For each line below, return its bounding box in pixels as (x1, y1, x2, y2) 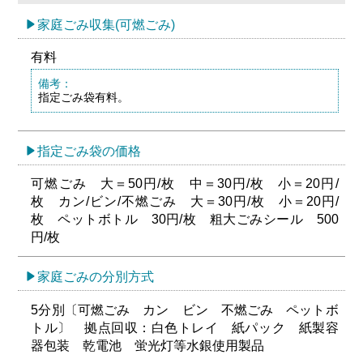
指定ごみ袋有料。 (37, 91, 129, 105)
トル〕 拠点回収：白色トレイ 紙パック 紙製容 (31, 320, 339, 335)
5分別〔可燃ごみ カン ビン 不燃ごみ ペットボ (31, 302, 339, 317)
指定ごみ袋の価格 (37, 144, 142, 159)
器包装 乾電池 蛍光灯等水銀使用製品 (31, 338, 265, 352)
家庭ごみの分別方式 (37, 270, 155, 284)
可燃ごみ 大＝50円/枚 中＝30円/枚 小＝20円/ (31, 177, 339, 191)
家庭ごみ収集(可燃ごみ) (37, 17, 176, 32)
